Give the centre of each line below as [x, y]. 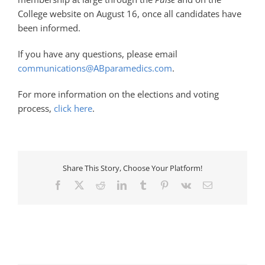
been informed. [49, 28]
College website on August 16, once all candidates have [130, 13]
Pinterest [184, 185]
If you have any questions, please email [98, 54]
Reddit [117, 185]
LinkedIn [143, 185]
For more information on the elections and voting [118, 94]
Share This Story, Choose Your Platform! [132, 168]
